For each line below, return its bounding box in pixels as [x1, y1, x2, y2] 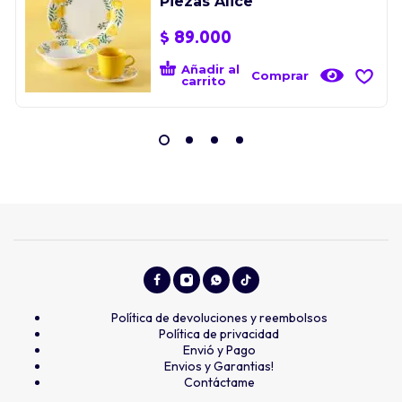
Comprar [250, 67, 309, 83]
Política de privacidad [159, 325, 279, 342]
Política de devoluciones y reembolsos [110, 309, 328, 326]
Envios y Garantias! [164, 357, 274, 374]
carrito [180, 74, 226, 89]
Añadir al [180, 62, 240, 77]
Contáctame [183, 373, 255, 390]
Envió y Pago [182, 341, 256, 358]
